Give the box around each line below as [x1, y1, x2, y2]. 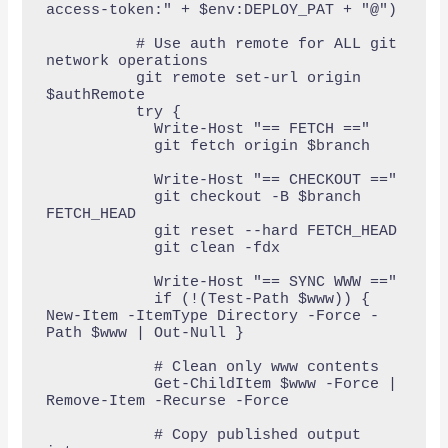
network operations [45, 52, 208, 70]
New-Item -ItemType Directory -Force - [45, 307, 379, 325]
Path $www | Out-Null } [45, 324, 244, 342]
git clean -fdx [45, 239, 154, 257]
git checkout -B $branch [45, 188, 154, 206]
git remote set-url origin [45, 69, 136, 87]
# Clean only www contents [45, 358, 154, 376]
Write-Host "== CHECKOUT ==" [45, 171, 154, 189]
